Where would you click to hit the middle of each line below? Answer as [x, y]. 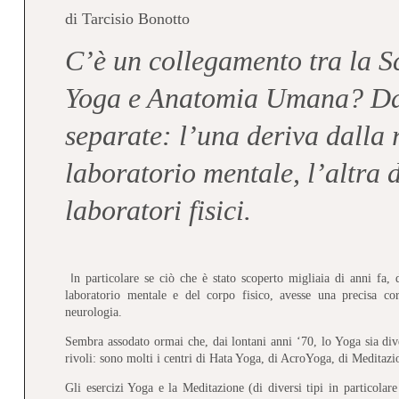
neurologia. [94, 312]
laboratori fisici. [159, 210]
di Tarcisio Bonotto [128, 18]
